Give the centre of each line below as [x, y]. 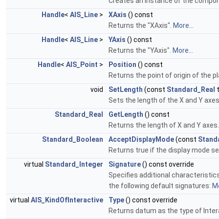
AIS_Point [82, 65]
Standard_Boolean [73, 140]
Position [122, 65]
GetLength [126, 115]
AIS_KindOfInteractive [67, 200]
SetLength [126, 90]
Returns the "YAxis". [141, 51]
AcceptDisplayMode [141, 140]
